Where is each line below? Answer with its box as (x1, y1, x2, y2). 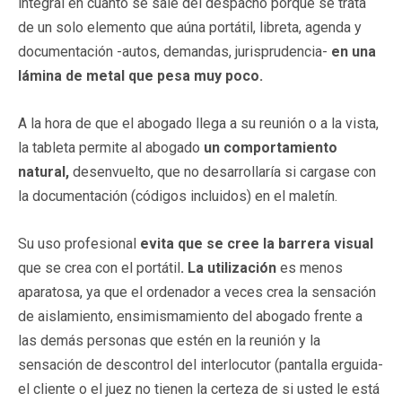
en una (331, 42, 376, 60)
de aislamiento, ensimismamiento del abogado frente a (18, 307, 363, 325)
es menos (276, 258, 343, 276)
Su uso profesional (18, 234, 136, 252)
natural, (18, 162, 69, 180)
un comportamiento (204, 138, 337, 156)
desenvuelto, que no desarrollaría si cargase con (69, 162, 376, 180)
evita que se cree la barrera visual (136, 234, 373, 252)
